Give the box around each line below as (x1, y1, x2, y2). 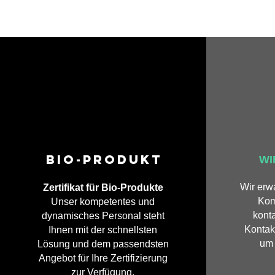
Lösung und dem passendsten (37, 239, 169, 249)
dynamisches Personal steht (41, 211, 165, 221)
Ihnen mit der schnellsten (48, 225, 157, 235)
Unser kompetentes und (51, 196, 155, 207)
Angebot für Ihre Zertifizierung (38, 253, 168, 263)
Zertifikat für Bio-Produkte (42, 182, 163, 193)
